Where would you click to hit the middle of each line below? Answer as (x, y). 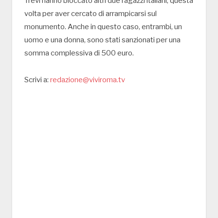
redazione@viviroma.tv (88, 80)
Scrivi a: (37, 80)
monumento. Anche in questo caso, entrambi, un (103, 27)
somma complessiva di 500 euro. (79, 53)
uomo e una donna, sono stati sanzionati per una (102, 40)
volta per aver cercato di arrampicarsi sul (91, 13)
